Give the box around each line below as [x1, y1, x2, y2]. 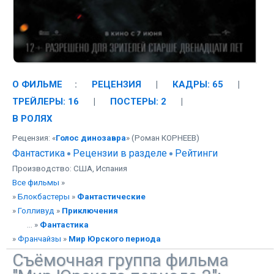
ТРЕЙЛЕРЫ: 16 [12, 95, 79, 107]
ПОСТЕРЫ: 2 [110, 95, 166, 107]
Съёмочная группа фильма [12, 250, 229, 270]
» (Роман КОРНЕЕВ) [126, 133, 199, 143]
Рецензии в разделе [73, 147, 167, 159]
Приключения [62, 206, 118, 215]
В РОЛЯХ [12, 113, 53, 124]
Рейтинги [175, 147, 218, 159]
